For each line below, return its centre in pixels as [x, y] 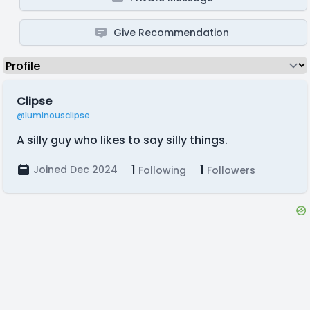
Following [161, 170]
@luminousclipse [53, 115]
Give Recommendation [172, 33]
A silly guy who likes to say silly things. [122, 140]
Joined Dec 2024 [75, 170]
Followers [230, 170]
